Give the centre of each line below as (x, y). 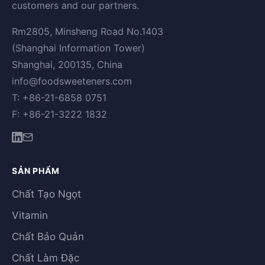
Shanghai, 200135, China (67, 64)
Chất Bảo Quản (48, 237)
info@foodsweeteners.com (72, 81)
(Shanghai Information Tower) (78, 48)
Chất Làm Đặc (46, 258)
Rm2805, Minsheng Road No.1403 (88, 31)
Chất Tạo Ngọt (46, 194)
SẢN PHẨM (36, 171)
